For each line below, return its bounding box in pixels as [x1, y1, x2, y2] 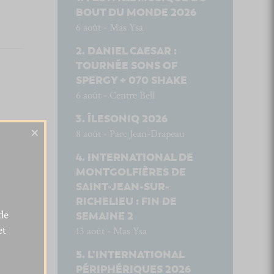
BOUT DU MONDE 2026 [75, 6, 196, 20]
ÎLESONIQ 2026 [87, 112, 168, 126]
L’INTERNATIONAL [87, 248, 184, 262]
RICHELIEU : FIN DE [75, 194, 177, 209]
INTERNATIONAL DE [87, 150, 193, 165]
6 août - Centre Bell [75, 89, 155, 102]
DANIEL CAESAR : [87, 44, 177, 58]
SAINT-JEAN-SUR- [75, 180, 169, 194]
